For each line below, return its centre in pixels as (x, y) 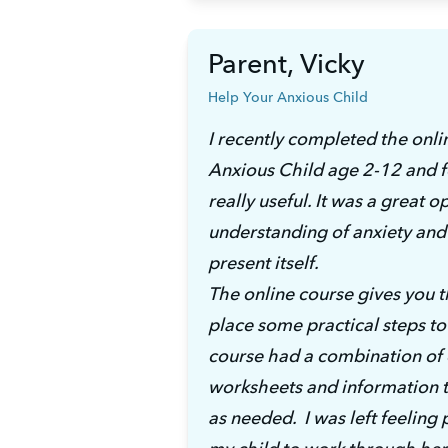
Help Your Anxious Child (287, 98)
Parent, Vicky (286, 65)
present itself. (264, 263)
